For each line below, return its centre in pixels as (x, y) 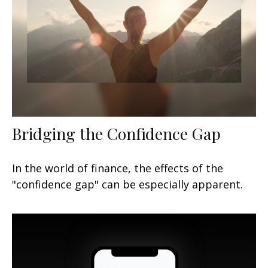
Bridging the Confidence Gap (116, 133)
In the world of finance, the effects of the (118, 168)
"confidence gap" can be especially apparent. (127, 184)
